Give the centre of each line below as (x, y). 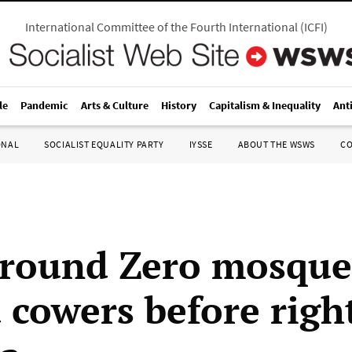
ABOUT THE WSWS (276, 144)
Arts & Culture (115, 105)
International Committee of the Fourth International (161, 27)
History (179, 105)
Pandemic (44, 105)
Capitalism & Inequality (265, 105)
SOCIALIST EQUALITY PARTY (104, 144)
